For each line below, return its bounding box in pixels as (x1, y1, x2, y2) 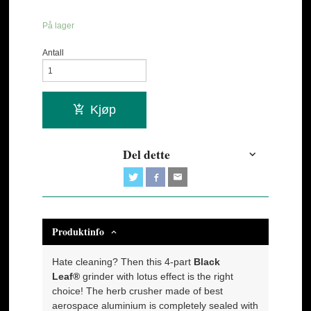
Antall (42, 48, 65, 58)
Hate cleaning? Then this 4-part (52, 255, 192, 267)
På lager (42, 20, 75, 31)
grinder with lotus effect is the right (83, 270, 234, 282)
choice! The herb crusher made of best (52, 285, 224, 296)
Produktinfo (52, 224, 105, 239)
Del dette (123, 144, 171, 163)
